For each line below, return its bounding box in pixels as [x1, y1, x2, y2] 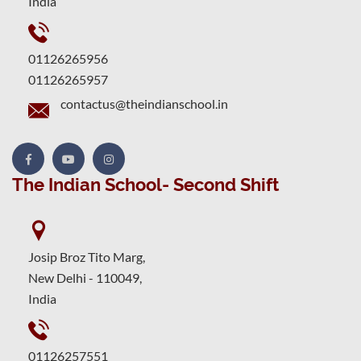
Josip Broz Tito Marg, [28, 249, 145, 264]
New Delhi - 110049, [28, 270, 142, 285]
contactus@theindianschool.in [60, 96, 228, 111]
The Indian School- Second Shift [12, 174, 279, 195]
